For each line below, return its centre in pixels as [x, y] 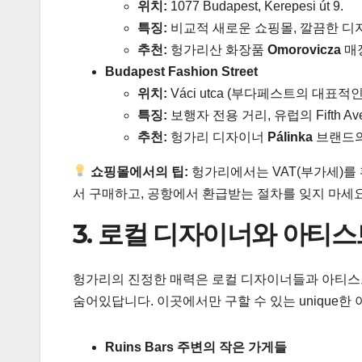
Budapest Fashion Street [181, 71]
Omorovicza [304, 49]
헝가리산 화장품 [217, 49]
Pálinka [290, 137]
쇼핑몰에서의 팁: [140, 171]
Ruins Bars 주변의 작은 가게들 [196, 347]
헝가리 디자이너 [217, 137]
